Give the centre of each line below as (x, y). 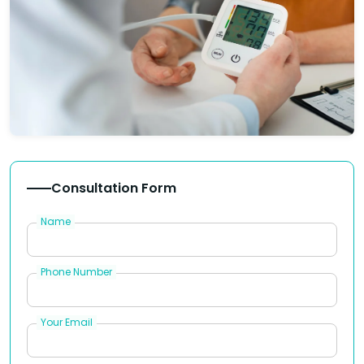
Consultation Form (114, 188)
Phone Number (76, 272)
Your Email (67, 322)
